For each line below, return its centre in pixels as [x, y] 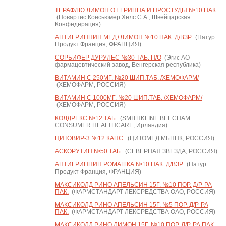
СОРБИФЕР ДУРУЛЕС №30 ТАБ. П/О [108, 58]
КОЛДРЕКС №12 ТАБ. [86, 118]
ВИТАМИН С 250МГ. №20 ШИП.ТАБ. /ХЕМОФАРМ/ [127, 78]
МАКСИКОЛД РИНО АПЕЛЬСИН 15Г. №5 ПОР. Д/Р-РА [131, 205]
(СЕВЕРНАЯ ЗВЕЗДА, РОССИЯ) [169, 151]
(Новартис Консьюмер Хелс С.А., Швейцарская [123, 17]
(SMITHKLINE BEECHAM [153, 118]
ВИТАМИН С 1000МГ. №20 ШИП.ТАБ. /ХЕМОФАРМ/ [128, 98]
